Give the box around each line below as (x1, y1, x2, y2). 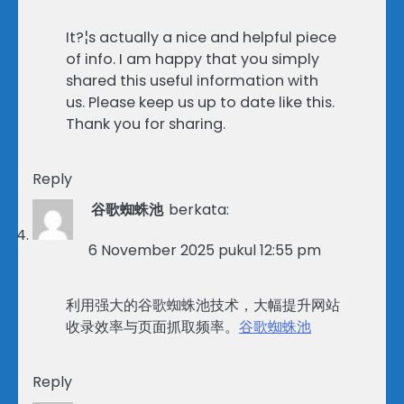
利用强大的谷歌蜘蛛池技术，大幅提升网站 (66, 294, 340, 316)
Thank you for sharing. (66, 113, 225, 134)
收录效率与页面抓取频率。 (66, 316, 239, 337)
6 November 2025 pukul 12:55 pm (88, 239, 321, 261)
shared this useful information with (66, 69, 318, 91)
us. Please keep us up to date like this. (66, 91, 335, 113)
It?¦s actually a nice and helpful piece (66, 26, 336, 48)
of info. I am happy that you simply (66, 48, 319, 69)
